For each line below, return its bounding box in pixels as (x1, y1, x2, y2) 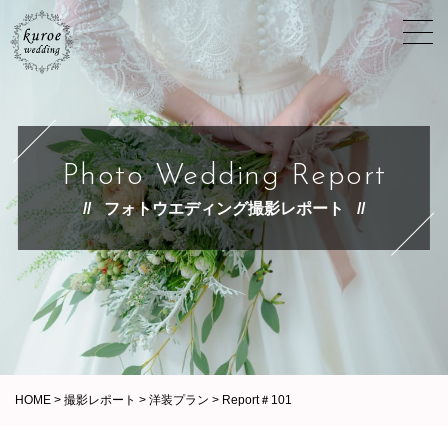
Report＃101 (222, 393, 292, 407)
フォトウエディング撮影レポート (104, 199, 344, 217)
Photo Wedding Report (61, 160, 387, 192)
